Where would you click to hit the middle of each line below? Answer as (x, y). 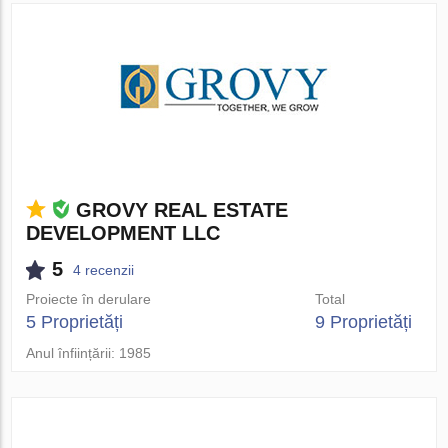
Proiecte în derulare (89, 299)
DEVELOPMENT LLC (123, 233)
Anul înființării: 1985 (89, 353)
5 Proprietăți (75, 322)
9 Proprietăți (363, 322)
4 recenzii (104, 269)
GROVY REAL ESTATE (182, 210)
